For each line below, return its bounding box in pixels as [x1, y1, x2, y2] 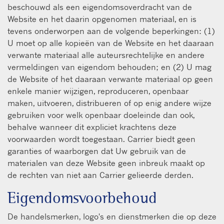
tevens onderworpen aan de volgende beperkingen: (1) [7, 25, 215, 36]
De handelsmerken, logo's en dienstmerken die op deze [7, 211, 216, 221]
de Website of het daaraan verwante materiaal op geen [7, 73, 213, 84]
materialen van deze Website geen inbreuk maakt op [7, 157, 205, 168]
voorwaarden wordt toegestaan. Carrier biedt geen [7, 133, 195, 144]
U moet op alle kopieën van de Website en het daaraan [7, 37, 214, 48]
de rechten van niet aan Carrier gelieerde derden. [7, 169, 193, 180]
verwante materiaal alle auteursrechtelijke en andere [7, 49, 204, 60]
